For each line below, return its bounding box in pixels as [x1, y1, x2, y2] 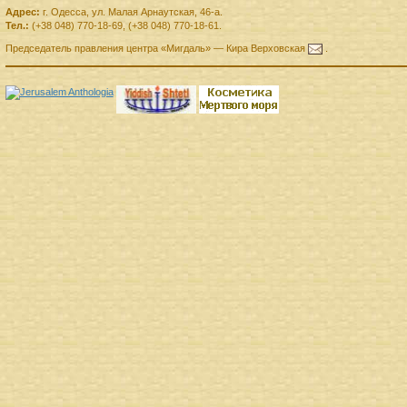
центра [123, 43, 161, 55]
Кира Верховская [225, 43, 305, 55]
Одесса [50, 6, 86, 18]
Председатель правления [5, 43, 124, 55]
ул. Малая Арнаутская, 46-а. [91, 6, 223, 18]
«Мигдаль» [160, 43, 211, 55]
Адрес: [5, 6, 40, 18]
